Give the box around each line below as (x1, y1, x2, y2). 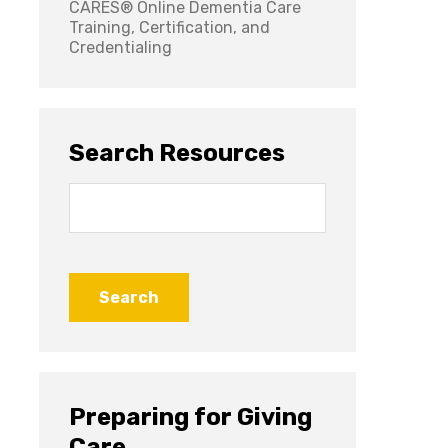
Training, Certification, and (69, 18, 271, 38)
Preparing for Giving (69, 403, 313, 432)
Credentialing (69, 38, 173, 58)
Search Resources (69, 139, 286, 168)
